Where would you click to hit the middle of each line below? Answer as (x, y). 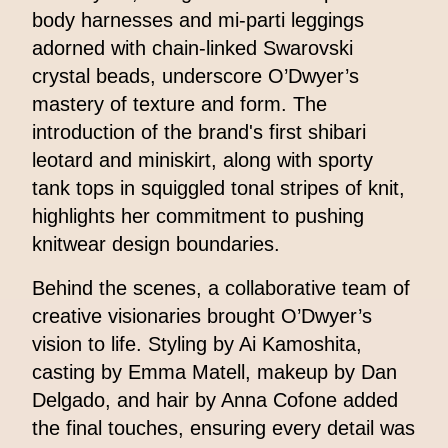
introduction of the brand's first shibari (199, 132)
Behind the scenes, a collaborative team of (221, 288)
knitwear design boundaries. (156, 244)
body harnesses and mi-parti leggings (198, 20)
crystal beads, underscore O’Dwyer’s (195, 76)
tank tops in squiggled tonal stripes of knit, (218, 188)
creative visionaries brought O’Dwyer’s (202, 316)
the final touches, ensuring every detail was (223, 428)
